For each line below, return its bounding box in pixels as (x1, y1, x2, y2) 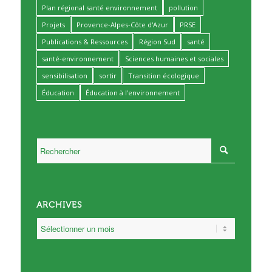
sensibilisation (41, 71, 87, 81)
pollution (168, 3, 198, 13)
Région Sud (138, 37, 175, 47)
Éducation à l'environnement (85, 88, 180, 98)
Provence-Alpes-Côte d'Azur (76, 20, 168, 30)
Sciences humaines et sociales (124, 54, 223, 64)
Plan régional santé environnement (41, 3, 157, 13)
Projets (41, 20, 65, 30)
